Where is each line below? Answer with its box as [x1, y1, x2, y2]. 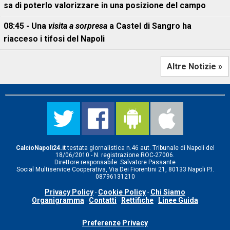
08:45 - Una [4, 21, 48, 31]
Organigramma [32, 196, 84, 204]
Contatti [89, 196, 117, 204]
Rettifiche [121, 196, 154, 204]
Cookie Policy [98, 188, 146, 196]
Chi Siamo [150, 188, 185, 196]
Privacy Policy [45, 188, 93, 196]
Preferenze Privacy [82, 219, 148, 227]
